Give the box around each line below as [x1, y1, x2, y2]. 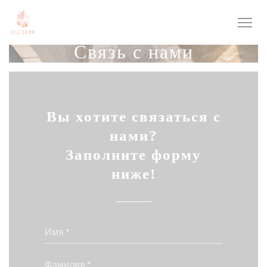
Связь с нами [73, 41, 194, 63]
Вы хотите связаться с [46, 108, 221, 125]
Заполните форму [66, 147, 201, 163]
